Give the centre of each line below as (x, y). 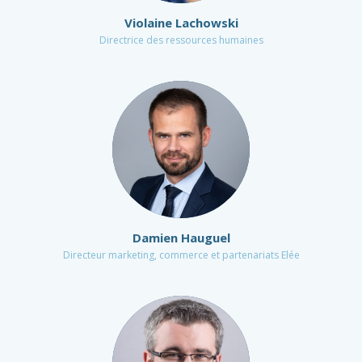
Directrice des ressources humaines (181, 40)
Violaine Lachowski (181, 23)
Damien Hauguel (181, 238)
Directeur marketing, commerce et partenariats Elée (181, 255)
